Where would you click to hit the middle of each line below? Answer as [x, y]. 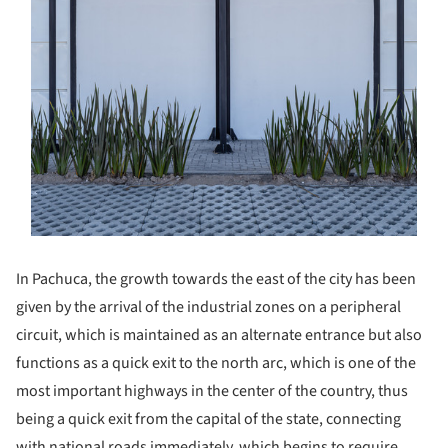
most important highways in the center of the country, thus [212, 391]
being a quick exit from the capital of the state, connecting [208, 419]
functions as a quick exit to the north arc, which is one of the [216, 363]
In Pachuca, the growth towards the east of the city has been [216, 279]
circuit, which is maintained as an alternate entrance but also [219, 335]
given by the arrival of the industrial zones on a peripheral [208, 307]
